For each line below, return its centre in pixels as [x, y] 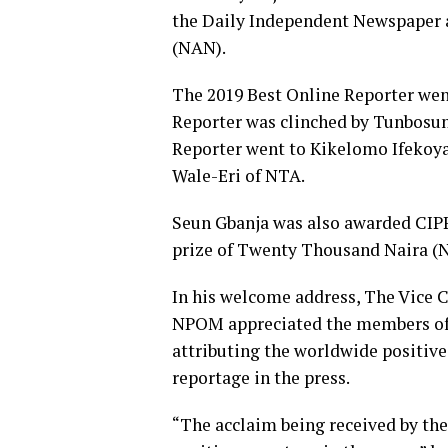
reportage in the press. [261, 377]
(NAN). [199, 47]
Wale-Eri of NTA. [238, 175]
